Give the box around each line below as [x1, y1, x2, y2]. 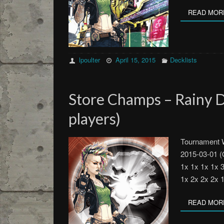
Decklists [169, 55, 197, 64]
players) [68, 109, 120, 127]
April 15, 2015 [115, 55, 156, 64]
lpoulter [79, 55, 100, 64]
